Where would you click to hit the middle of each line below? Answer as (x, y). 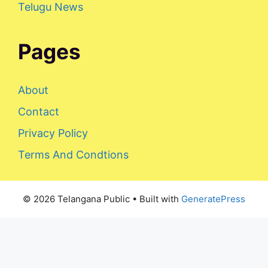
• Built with (156, 199)
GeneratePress (213, 199)
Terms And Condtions (73, 155)
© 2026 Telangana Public (76, 199)
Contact (39, 112)
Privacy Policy (53, 133)
